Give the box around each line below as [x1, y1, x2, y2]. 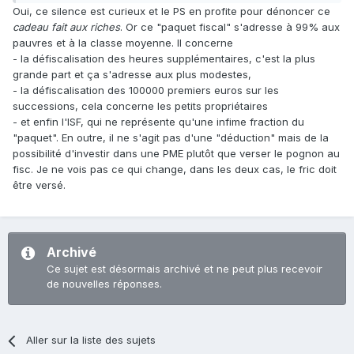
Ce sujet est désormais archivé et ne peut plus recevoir [47, 262, 322, 276]
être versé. [13, 179, 66, 192]
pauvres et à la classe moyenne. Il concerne [13, 36, 233, 50]
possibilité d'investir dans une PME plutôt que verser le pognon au [13, 147, 340, 160]
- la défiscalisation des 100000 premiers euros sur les [13, 84, 279, 97]
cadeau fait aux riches [13, 21, 120, 34]
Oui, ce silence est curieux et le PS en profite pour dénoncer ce [13, 5, 330, 18]
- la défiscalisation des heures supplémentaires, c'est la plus [13, 52, 315, 66]
